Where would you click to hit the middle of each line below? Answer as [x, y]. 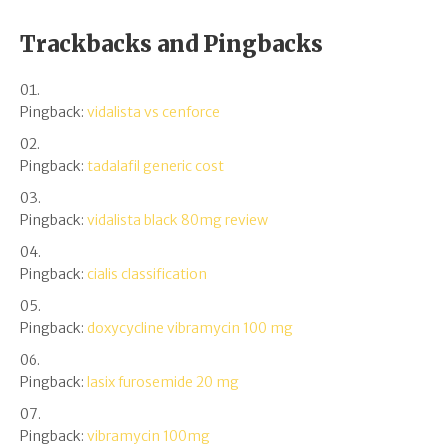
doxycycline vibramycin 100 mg [190, 327]
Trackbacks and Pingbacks [171, 43]
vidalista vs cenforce [153, 111]
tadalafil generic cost [155, 165]
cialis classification [147, 273]
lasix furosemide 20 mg [163, 381]
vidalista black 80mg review [177, 219]
